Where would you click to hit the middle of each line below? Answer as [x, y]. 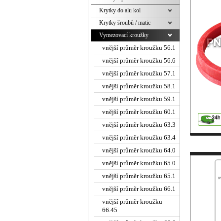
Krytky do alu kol [120, 10]
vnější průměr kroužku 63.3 [139, 125]
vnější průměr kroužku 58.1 [139, 86]
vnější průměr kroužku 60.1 [139, 112]
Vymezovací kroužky [124, 35]
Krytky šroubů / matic [125, 23]
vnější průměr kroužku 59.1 [139, 99]
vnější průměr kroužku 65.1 [139, 176]
